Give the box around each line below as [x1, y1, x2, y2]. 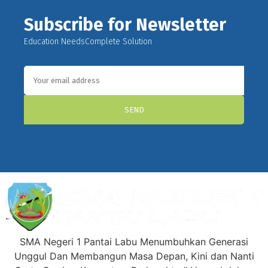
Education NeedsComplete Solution [24, 36, 152, 47]
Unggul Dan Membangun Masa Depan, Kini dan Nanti [14, 250, 254, 262]
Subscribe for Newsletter [24, 14, 226, 35]
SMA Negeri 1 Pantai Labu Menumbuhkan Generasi [20, 236, 248, 248]
